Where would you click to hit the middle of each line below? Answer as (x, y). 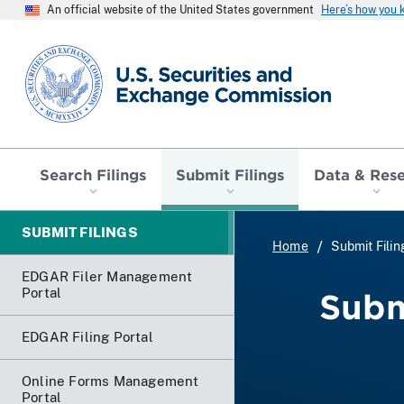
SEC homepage (76, 52)
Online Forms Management (110, 381)
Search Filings (93, 174)
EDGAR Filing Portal (87, 336)
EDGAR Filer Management (107, 276)
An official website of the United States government (180, 10)
